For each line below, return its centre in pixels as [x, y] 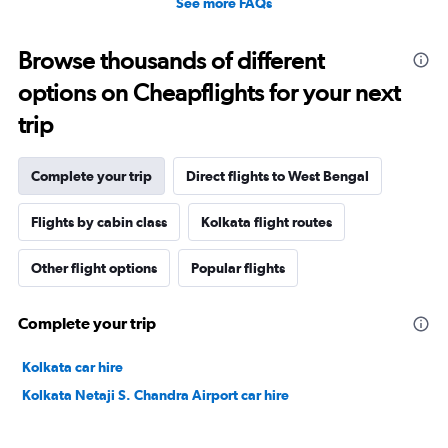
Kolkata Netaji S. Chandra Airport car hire [155, 394]
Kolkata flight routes [266, 221]
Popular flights [238, 267]
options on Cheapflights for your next [209, 92]
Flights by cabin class [99, 221]
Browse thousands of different [171, 60]
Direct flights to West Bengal [277, 175]
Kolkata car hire [72, 366]
